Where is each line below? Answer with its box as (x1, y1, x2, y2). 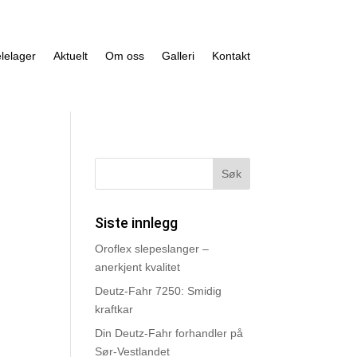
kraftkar (95, 303, 134, 316)
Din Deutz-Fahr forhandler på (95, 327, 244, 340)
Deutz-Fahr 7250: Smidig (95, 284, 222, 298)
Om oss (104, 49, 144, 63)
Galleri (161, 49, 194, 63)
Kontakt (211, 49, 250, 63)
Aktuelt (53, 49, 88, 63)
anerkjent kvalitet (95, 261, 181, 274)
